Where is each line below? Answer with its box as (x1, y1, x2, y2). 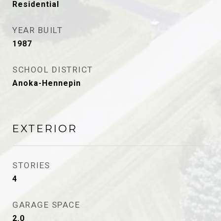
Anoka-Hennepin (12, 78, 81, 88)
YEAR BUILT (12, 25, 63, 35)
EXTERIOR (12, 122, 77, 135)
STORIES (12, 160, 50, 170)
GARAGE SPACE (12, 200, 80, 210)
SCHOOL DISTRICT (12, 65, 93, 74)
